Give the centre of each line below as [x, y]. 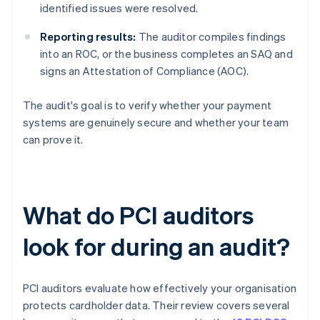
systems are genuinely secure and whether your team [156, 122]
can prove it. [53, 140]
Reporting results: [88, 37]
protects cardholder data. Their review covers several [156, 305]
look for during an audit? [156, 246]
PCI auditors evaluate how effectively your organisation [160, 288]
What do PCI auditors [138, 215]
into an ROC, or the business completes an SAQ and [166, 54]
